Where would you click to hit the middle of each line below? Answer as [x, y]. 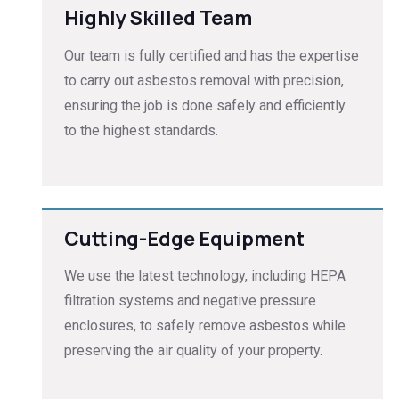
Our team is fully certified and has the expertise [212, 55]
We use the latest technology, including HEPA [205, 276]
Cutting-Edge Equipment [184, 238]
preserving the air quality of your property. [193, 351]
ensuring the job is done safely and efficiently [205, 105]
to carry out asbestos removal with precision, [204, 80]
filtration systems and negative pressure [190, 301]
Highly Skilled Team [158, 18]
